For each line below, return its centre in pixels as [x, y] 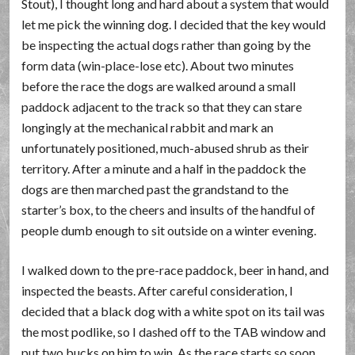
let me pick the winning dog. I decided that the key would [174, 24]
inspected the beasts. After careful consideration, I [158, 290]
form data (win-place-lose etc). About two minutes [158, 65]
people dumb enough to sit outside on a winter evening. [169, 230]
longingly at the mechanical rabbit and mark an [148, 127]
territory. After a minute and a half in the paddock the [164, 168]
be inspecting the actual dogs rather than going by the [166, 45]
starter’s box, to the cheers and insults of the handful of [169, 210]
